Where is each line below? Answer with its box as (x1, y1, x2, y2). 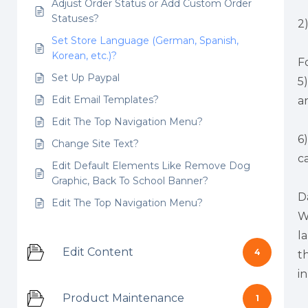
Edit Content (63, 245, 133, 258)
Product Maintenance (63, 291, 184, 305)
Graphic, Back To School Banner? (52, 175, 208, 187)
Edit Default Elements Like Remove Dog (52, 159, 250, 172)
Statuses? (52, 12, 99, 25)
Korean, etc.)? (52, 49, 117, 62)
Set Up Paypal (52, 71, 120, 84)
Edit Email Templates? (52, 93, 159, 106)
